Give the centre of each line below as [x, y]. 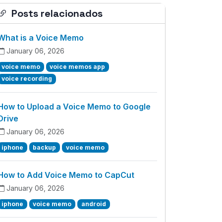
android [93, 204]
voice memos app [78, 67]
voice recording [27, 79]
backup [45, 147]
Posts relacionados [57, 14]
